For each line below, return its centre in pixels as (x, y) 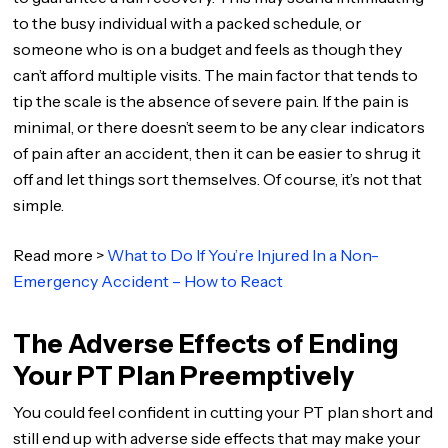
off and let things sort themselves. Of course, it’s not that (218, 179)
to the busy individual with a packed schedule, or (188, 23)
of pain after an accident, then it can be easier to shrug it (217, 153)
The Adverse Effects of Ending (206, 344)
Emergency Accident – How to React (148, 281)
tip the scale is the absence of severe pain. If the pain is (211, 101)
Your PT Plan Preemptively (184, 376)
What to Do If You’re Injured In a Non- (243, 255)
